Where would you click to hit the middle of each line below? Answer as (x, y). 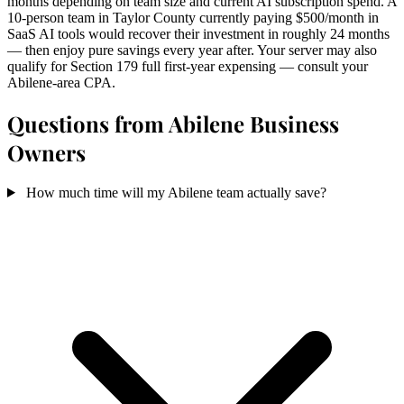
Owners (46, 153)
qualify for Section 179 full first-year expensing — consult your (188, 67)
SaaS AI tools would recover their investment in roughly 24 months (198, 34)
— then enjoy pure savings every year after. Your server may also (192, 50)
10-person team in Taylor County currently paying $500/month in (193, 18)
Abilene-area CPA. (61, 83)
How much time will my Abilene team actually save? (176, 192)
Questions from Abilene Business (173, 124)
